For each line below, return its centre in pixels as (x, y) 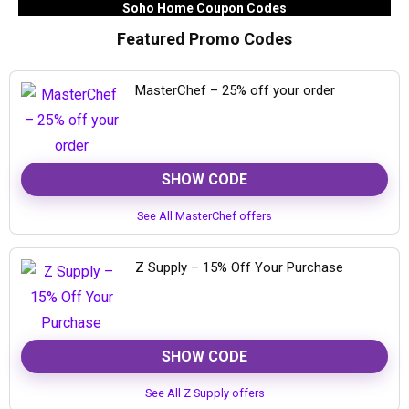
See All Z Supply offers (204, 393)
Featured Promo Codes (204, 39)
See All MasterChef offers (204, 216)
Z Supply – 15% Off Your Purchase (239, 267)
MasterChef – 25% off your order (235, 90)
